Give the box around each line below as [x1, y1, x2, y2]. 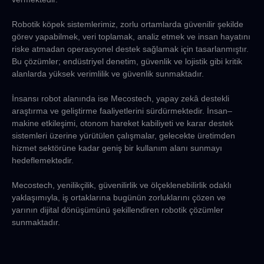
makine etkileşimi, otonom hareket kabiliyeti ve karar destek [12, 118, 233, 128]
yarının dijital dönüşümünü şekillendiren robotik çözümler [12, 204, 223, 214]
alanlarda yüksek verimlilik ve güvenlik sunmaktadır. [12, 68, 204, 78]
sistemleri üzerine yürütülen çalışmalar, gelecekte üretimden [12, 130, 235, 140]
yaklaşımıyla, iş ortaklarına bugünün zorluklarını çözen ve [12, 192, 226, 202]
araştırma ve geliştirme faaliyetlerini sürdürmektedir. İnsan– [12, 105, 232, 115]
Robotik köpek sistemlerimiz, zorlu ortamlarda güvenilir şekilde [12, 19, 243, 29]
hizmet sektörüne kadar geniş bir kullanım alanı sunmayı [12, 143, 222, 153]
